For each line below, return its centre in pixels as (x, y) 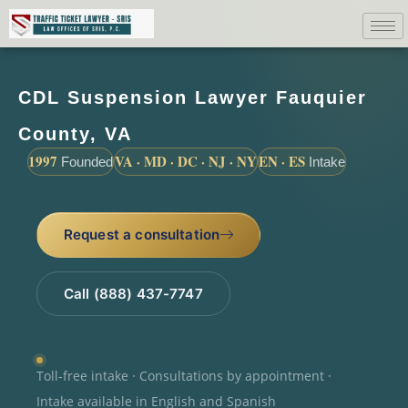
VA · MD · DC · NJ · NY (186, 161)
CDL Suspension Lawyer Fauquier (193, 97)
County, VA (75, 133)
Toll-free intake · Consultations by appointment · (184, 376)
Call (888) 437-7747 (133, 293)
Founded (85, 161)
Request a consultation (142, 234)
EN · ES (282, 161)
